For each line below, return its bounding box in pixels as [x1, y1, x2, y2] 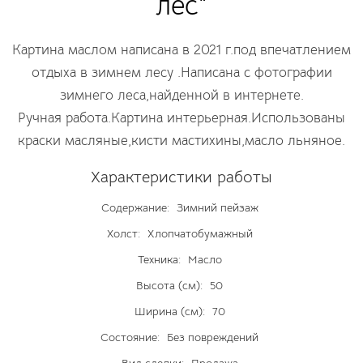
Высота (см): [136, 278, 203, 293]
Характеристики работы [91, 167, 272, 187]
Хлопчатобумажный [143, 226, 253, 241]
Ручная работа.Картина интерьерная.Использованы [18, 109, 345, 126]
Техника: [137, 252, 181, 267]
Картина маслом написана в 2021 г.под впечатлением [12, 41, 351, 58]
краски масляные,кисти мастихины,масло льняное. [18, 132, 345, 149]
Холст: [106, 226, 140, 241]
